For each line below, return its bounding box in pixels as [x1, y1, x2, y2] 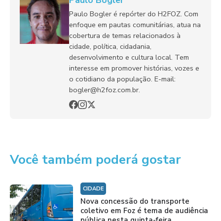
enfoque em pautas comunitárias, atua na [69, 20, 201, 30]
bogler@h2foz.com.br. [69, 85, 140, 95]
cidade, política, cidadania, [69, 41, 151, 52]
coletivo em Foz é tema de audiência [80, 206, 208, 216]
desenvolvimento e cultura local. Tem [69, 52, 189, 63]
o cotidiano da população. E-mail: [69, 74, 176, 84]
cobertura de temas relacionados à [69, 31, 181, 41]
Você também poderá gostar [10, 151, 181, 169]
